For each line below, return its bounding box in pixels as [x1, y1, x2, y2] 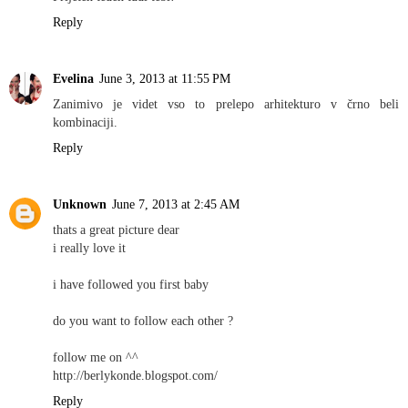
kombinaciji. [53, 114, 117, 129]
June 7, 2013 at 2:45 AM [112, 196, 240, 211]
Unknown [53, 196, 107, 211]
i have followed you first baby [53, 276, 209, 291]
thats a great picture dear [53, 221, 179, 237]
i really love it [53, 240, 126, 255]
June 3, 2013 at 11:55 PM [99, 70, 230, 86]
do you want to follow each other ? [53, 312, 233, 328]
